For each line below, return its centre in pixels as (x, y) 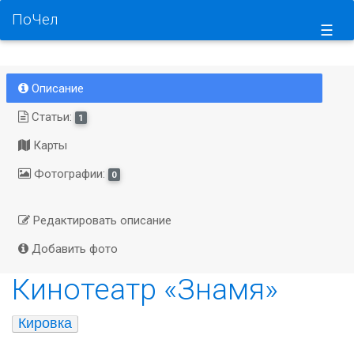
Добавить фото (73, 249)
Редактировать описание (100, 220)
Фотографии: (69, 173)
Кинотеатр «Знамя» (145, 289)
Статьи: (51, 117)
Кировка (45, 323)
